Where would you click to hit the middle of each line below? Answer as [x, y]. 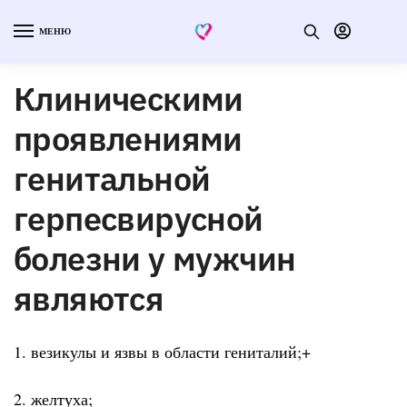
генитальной [112, 178]
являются [89, 298]
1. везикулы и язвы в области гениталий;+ [162, 351]
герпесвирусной [139, 218]
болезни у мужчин [155, 258]
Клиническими [129, 98]
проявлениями [128, 138]
